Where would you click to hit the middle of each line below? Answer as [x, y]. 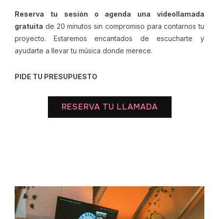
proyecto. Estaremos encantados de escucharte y [109, 38]
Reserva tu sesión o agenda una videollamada [109, 14]
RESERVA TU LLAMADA [109, 107]
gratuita [29, 26]
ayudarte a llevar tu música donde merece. [84, 50]
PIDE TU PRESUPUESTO [56, 76]
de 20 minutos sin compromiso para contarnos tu [124, 26]
